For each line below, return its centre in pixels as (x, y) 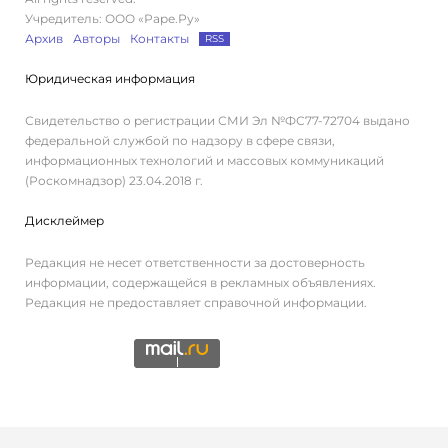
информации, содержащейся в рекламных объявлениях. (200, 282)
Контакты (159, 38)
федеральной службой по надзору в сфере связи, (180, 140)
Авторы (96, 38)
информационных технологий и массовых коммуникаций (204, 160)
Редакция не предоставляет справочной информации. (196, 302)
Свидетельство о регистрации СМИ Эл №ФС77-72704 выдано (217, 120)
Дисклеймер (64, 220)
